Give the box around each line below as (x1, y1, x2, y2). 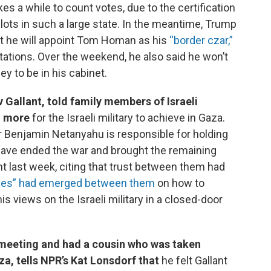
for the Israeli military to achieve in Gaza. (30, 111, 225, 124)
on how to (155, 177, 204, 189)
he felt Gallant (159, 254, 227, 267)
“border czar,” (169, 34, 233, 47)
